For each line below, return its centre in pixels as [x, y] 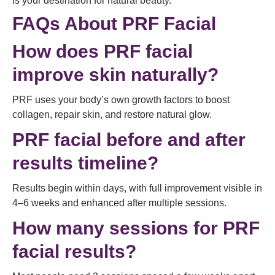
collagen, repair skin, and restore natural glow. [112, 114]
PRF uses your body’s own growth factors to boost [121, 100]
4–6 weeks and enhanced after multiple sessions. [119, 203]
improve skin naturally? [115, 75]
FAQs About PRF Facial [114, 24]
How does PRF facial [103, 51]
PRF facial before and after [129, 140]
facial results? [74, 251]
